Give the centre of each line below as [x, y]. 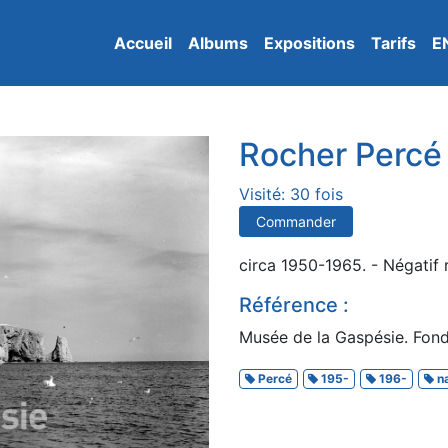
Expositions [309, 43]
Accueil [143, 43]
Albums [218, 43]
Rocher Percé [340, 154]
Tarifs [393, 43]
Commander [296, 221]
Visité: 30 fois [291, 194]
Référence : [294, 305]
